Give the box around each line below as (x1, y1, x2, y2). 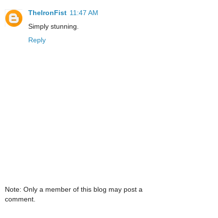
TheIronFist (28, 8, 67, 17)
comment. (5, 195, 36, 203)
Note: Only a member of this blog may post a (5, 185, 143, 194)
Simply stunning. (28, 22, 79, 30)
